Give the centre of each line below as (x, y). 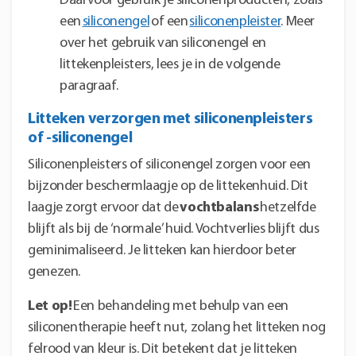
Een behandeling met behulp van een (180, 306)
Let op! (50, 306)
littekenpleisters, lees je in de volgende (170, 64)
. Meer (298, 21)
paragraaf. (89, 86)
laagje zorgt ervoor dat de (104, 207)
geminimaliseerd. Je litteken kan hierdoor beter (163, 250)
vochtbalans (219, 207)
